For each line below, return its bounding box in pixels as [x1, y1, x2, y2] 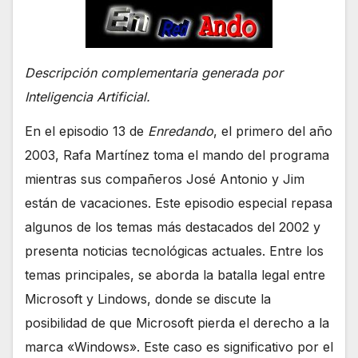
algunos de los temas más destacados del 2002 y [25, 218, 320, 235]
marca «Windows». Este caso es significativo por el [25, 338, 333, 355]
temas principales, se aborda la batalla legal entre [25, 266, 325, 283]
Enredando [148, 122, 213, 139]
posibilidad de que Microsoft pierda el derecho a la [25, 314, 329, 331]
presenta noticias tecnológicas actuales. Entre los [25, 242, 324, 259]
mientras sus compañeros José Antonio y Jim [25, 170, 304, 187]
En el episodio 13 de [25, 122, 148, 139]
